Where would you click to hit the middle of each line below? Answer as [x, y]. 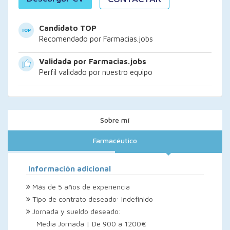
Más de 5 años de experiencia [80, 187]
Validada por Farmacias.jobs [93, 62]
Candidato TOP [68, 28]
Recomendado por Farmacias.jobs [96, 39]
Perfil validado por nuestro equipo [96, 72]
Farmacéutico [115, 141]
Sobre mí [115, 120]
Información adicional [70, 169]
